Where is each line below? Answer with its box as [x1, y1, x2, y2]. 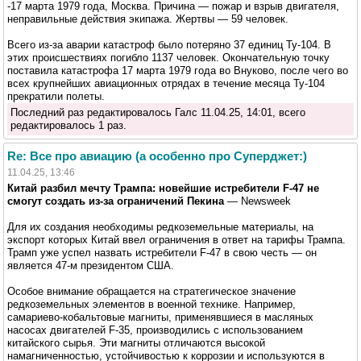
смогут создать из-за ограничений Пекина [7, 194, 227, 207]
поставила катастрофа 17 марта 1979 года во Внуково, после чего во [7, 64, 348, 77]
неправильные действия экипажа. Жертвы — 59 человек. [7, 12, 288, 25]
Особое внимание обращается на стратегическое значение [7, 284, 296, 297]
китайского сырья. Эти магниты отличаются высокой [7, 336, 265, 349]
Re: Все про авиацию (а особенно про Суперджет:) [7, 148, 307, 163]
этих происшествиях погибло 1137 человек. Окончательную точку [7, 51, 330, 64]
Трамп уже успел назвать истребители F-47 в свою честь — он [7, 246, 317, 259]
